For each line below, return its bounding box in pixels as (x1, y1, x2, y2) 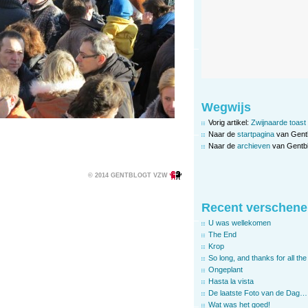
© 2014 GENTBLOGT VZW (88, 171, 168, 179)
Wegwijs (201, 100, 251, 114)
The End (208, 230, 236, 239)
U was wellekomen (208, 218, 271, 227)
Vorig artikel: (208, 118, 251, 126)
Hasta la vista (208, 276, 254, 285)
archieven (237, 141, 270, 150)
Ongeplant (208, 265, 243, 274)
